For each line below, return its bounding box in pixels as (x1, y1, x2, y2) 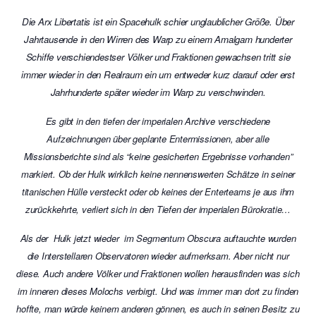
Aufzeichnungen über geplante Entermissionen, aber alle (47, 132, 269, 145)
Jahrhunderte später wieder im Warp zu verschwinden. (50, 85, 266, 99)
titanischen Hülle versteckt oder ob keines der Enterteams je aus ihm (21, 185, 295, 198)
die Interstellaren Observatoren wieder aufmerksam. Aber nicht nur (27, 249, 289, 262)
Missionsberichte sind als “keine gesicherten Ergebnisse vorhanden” (23, 150, 293, 163)
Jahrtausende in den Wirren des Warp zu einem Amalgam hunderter (24, 32, 292, 46)
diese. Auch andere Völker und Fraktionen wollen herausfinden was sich (16, 267, 300, 280)
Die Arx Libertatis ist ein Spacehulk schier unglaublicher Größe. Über (21, 15, 295, 28)
